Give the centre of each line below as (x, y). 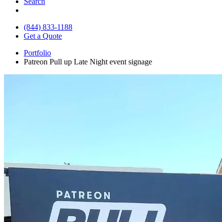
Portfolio (37, 53)
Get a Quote (43, 36)
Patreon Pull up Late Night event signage (88, 61)
